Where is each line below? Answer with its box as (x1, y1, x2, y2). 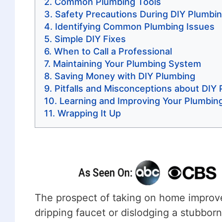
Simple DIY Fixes (54, 33, 126, 44)
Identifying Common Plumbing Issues (55, 21, 215, 32)
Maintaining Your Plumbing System (53, 58, 201, 69)
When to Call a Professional (54, 46, 172, 56)
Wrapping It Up (57, 108, 121, 118)
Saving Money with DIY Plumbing (54, 70, 195, 81)
